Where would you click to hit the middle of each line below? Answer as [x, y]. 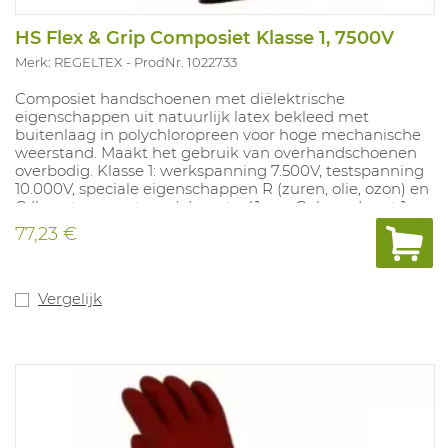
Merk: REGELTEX [68, 62]
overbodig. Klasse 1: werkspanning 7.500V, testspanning [219, 170]
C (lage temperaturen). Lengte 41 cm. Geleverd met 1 [210, 206]
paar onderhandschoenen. [113, 224]
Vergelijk [70, 298]
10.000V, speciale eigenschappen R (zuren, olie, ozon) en [222, 188]
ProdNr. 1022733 [185, 62]
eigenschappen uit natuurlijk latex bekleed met [192, 116]
